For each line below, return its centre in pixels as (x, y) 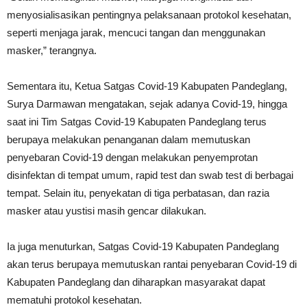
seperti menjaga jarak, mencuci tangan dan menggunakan (136, 33)
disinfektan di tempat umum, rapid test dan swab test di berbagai (150, 175)
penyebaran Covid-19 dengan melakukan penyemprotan (132, 157)
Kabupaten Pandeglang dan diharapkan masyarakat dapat (136, 282)
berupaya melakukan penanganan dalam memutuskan (128, 139)
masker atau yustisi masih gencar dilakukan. (107, 211)
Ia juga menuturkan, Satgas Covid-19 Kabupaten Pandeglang (143, 246)
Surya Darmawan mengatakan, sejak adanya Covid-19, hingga (147, 104)
